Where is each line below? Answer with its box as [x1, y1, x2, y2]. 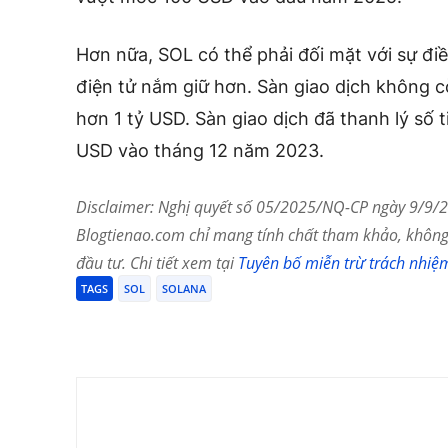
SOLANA [162, 280, 206, 296]
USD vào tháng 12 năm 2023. [76, 139, 324, 161]
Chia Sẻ [123, 319, 163, 335]
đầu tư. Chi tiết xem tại [76, 251, 238, 274]
